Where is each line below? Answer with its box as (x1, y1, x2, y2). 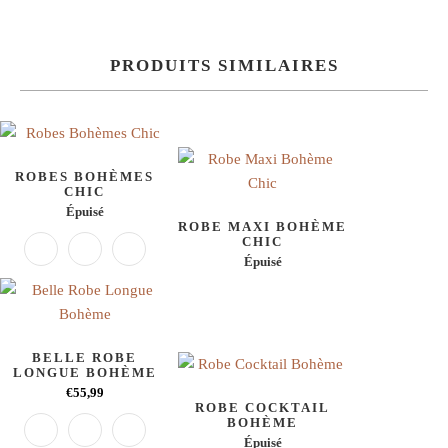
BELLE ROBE (32, 350, 138, 366)
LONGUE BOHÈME (12, 365, 157, 381)
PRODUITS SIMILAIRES (109, 56, 339, 76)
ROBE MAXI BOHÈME (178, 219, 348, 235)
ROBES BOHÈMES (15, 169, 155, 185)
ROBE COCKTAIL (195, 400, 331, 416)
